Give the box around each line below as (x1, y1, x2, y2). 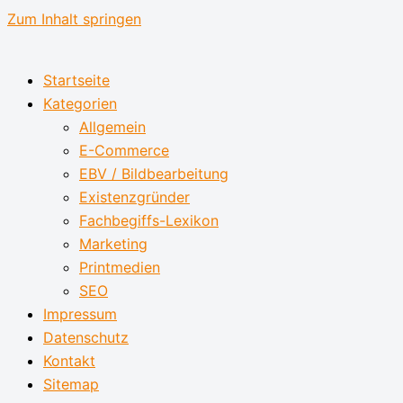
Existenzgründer (79, 188, 190, 206)
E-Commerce (79, 141, 169, 159)
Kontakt (43, 352, 95, 370)
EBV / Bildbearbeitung (79, 165, 228, 183)
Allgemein (79, 118, 146, 136)
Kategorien (43, 94, 117, 112)
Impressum (43, 305, 117, 323)
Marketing (79, 235, 148, 253)
